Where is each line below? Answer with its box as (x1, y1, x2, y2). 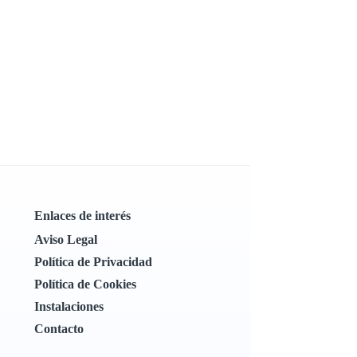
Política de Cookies (33, 277, 136, 291)
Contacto (33, 322, 84, 335)
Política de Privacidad (33, 255, 152, 269)
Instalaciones (33, 300, 104, 313)
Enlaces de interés (33, 209, 131, 222)
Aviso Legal (33, 233, 97, 246)
